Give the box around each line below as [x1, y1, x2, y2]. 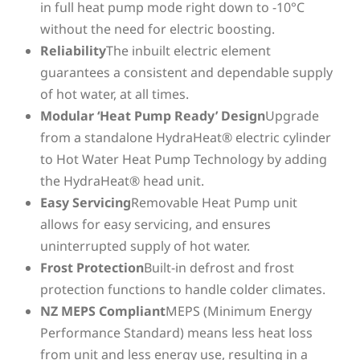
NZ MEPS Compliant [40, 301, 166, 320]
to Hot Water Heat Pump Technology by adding [40, 149, 327, 168]
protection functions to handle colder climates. [40, 280, 325, 298]
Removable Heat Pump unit [131, 193, 297, 211]
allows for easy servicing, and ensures [40, 215, 271, 233]
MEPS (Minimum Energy [166, 301, 312, 320]
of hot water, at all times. [40, 84, 189, 103]
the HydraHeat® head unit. [40, 171, 204, 190]
